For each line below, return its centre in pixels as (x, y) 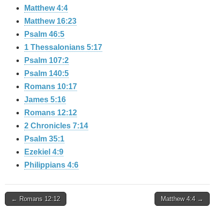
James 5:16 (45, 100)
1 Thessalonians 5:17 (63, 47)
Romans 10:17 (51, 87)
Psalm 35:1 (44, 139)
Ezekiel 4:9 (44, 152)
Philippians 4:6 (51, 165)
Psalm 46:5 (44, 34)
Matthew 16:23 (50, 21)
